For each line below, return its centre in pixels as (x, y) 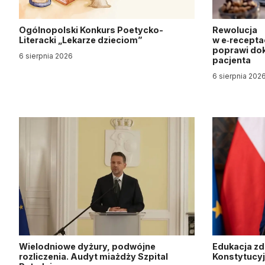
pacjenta (233, 60)
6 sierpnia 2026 (46, 56)
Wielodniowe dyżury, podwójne (87, 246)
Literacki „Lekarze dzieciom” (81, 40)
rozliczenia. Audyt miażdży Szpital (93, 256)
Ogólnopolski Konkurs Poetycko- (91, 30)
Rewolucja (235, 30)
